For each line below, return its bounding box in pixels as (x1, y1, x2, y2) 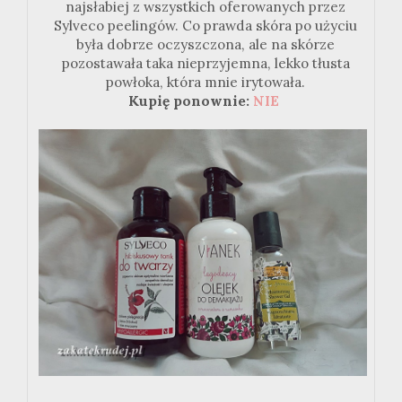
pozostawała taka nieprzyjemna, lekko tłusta (61, 55, 350, 73)
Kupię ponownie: (128, 92, 253, 110)
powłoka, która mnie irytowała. (106, 74, 305, 92)
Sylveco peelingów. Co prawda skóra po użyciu (54, 17, 357, 35)
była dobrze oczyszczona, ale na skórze (76, 36, 335, 54)
